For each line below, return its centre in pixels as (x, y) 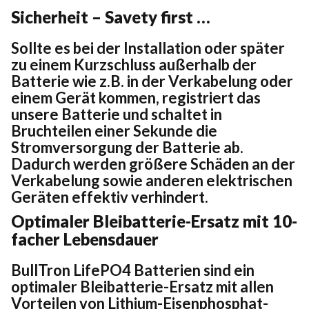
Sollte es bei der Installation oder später (148, 48)
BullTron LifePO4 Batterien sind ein (133, 270)
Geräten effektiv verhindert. (110, 197)
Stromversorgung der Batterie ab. (127, 147)
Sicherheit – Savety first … (111, 17)
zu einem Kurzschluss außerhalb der (134, 64)
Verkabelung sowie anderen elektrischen (152, 180)
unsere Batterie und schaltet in (117, 114)
